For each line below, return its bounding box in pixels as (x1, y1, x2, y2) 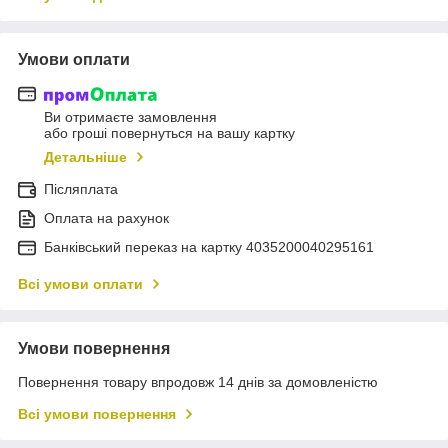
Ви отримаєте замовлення (44, 109, 217, 126)
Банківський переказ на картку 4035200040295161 (44, 239, 374, 256)
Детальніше (44, 149, 127, 166)
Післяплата (44, 181, 118, 198)
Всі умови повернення (18, 406, 176, 423)
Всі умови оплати (18, 276, 143, 293)
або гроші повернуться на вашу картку (44, 125, 295, 142)
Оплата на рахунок (44, 210, 169, 227)
